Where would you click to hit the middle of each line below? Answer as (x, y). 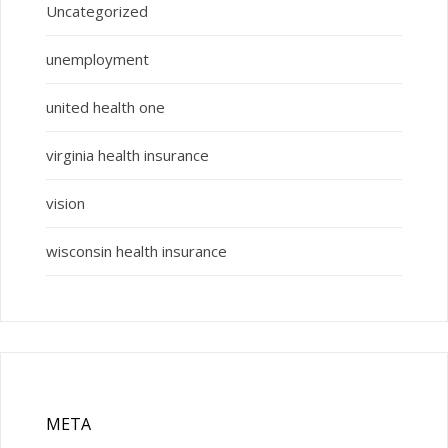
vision (65, 203)
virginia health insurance (127, 155)
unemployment (97, 59)
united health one (105, 107)
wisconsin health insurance (136, 251)
